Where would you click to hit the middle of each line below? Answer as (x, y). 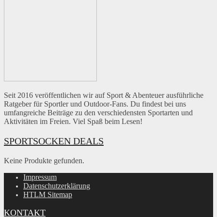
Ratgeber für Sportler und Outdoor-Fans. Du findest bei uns (95, 104)
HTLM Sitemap (48, 194)
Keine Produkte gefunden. (44, 160)
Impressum (40, 177)
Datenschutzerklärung (57, 186)
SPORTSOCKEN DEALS (54, 141)
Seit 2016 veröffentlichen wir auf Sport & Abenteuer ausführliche (104, 95)
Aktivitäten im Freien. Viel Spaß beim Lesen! (73, 121)
